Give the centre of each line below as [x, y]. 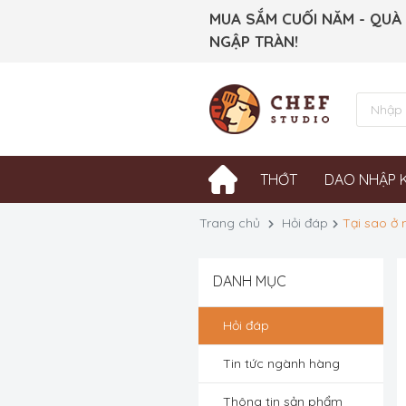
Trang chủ [230, 223]
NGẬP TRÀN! [254, 41]
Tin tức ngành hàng [281, 363]
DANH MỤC [250, 281]
